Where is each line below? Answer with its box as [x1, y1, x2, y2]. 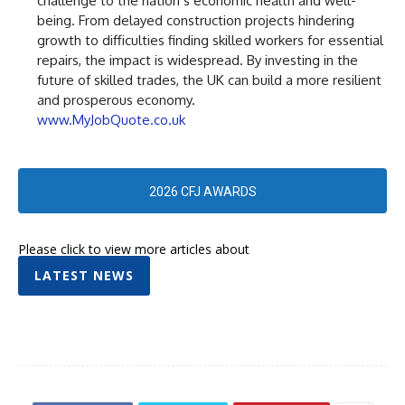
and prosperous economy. [37, 90, 195, 108]
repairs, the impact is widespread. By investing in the [37, 51, 358, 69]
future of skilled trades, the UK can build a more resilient [37, 71, 381, 89]
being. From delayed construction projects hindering [37, 11, 354, 29]
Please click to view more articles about [18, 240, 250, 258]
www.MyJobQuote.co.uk [37, 110, 185, 128]
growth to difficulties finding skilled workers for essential [37, 31, 383, 49]
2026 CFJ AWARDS [148, 184, 257, 199]
